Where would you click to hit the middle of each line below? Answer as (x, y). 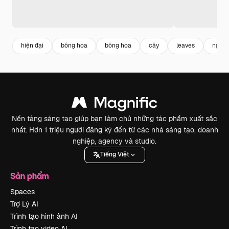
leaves (186, 46)
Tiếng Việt (114, 155)
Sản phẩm (30, 175)
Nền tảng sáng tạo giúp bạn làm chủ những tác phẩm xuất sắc (114, 118)
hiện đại (32, 46)
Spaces (22, 191)
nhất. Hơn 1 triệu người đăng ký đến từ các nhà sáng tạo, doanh (114, 130)
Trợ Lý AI (24, 204)
